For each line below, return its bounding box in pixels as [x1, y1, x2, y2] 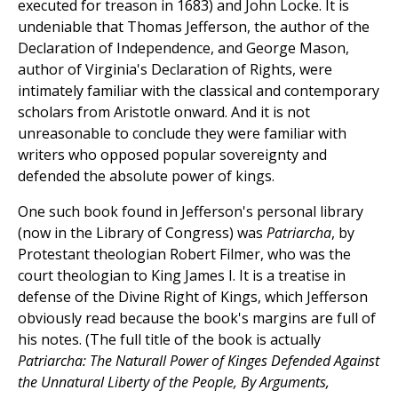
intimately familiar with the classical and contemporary [18, 81, 379, 101]
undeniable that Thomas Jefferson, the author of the [18, 17, 370, 37]
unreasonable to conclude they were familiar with [18, 123, 346, 144]
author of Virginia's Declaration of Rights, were [18, 60, 332, 80]
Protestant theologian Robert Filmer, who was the [18, 244, 351, 265]
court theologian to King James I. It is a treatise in [18, 266, 346, 286]
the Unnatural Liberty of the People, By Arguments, [18, 372, 330, 393]
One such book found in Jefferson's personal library [18, 202, 363, 222]
